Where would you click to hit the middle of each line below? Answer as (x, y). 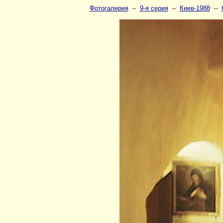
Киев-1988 (195, 8)
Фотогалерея (109, 8)
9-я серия (154, 8)
